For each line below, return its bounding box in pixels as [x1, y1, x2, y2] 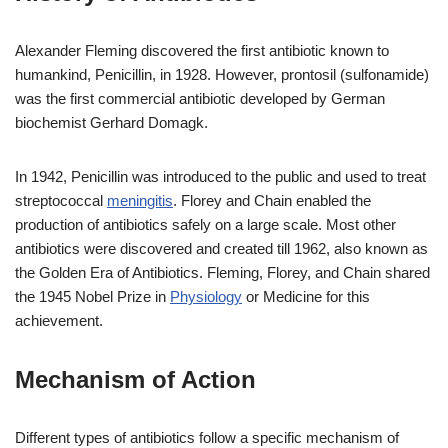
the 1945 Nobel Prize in [15, 288, 170, 306]
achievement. [15, 312, 103, 330]
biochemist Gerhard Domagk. [15, 114, 208, 132]
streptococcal [15, 192, 107, 210]
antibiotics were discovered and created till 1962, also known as [15, 240, 428, 258]
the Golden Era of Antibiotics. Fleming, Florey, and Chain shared [15, 264, 430, 282]
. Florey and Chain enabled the [173, 192, 371, 210]
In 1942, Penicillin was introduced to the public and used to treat [15, 168, 426, 186]
